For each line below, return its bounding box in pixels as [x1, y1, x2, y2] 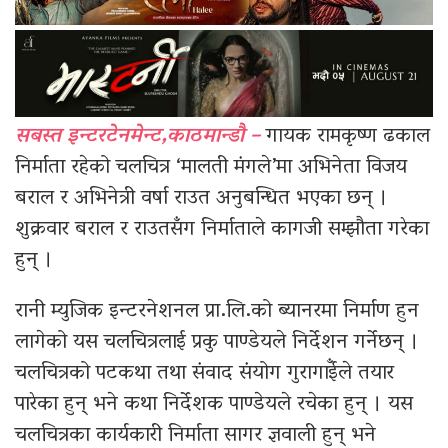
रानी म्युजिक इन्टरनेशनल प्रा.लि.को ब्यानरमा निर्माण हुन [15, 292, 419, 333]
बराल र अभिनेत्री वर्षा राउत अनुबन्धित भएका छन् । [15, 179, 388, 220]
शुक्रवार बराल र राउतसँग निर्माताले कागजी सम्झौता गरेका [15, 210, 429, 251]
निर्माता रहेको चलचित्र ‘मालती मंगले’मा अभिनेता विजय [15, 148, 407, 189]
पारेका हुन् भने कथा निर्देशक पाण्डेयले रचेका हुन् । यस [15, 385, 413, 426]
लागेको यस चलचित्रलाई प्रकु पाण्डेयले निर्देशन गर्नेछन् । [15, 323, 419, 364]
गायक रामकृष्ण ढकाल [260, 117, 430, 158]
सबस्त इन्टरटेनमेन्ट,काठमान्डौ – [15, 117, 260, 158]
